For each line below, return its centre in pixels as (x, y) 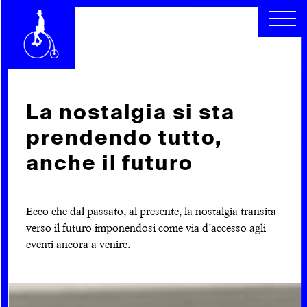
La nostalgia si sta (130, 112)
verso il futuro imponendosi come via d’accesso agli (146, 228)
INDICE (35, 146)
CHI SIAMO (48, 12)
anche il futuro (109, 163)
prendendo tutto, (124, 137)
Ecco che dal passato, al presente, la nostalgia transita (151, 211)
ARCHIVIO (45, 83)
